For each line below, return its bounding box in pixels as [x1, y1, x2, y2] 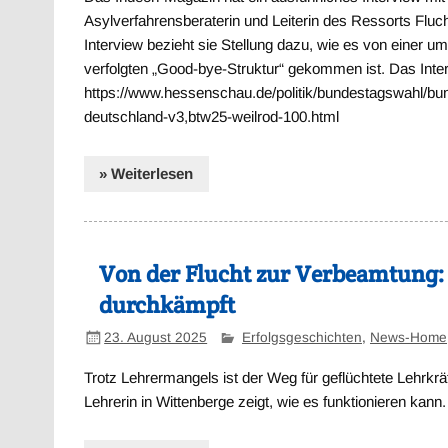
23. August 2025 [104, 329, 208, 345]
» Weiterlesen [99, 164, 194, 182]
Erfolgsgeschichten [241, 329, 362, 345]
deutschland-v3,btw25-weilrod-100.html [84, 108, 340, 126]
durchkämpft [99, 290, 236, 321]
